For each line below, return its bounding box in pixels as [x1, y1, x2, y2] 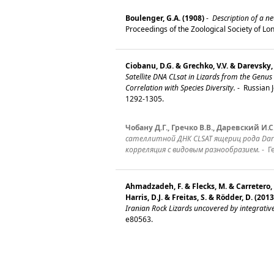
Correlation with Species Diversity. [125, 83, 235, 94]
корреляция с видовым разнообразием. [125, 144, 260, 155]
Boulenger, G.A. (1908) [125, 13, 204, 24]
